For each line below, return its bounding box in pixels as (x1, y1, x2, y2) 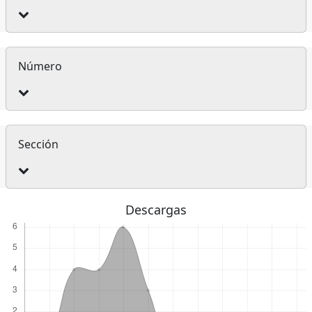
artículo (5, 8, 68, 32)
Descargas (125, 201, 187, 218)
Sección (18, 136, 58, 152)
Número (18, 58, 62, 74)
